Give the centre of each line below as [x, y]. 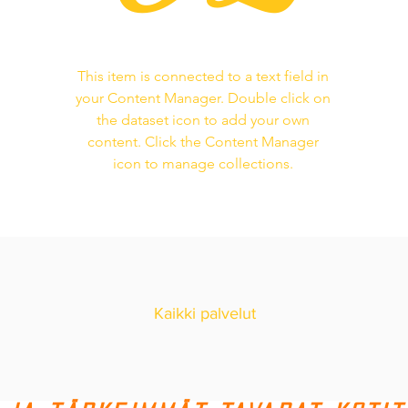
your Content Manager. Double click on [203, 98]
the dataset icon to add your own [203, 120]
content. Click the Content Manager [203, 142]
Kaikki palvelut [205, 314]
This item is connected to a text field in [203, 76]
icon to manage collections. [203, 164]
